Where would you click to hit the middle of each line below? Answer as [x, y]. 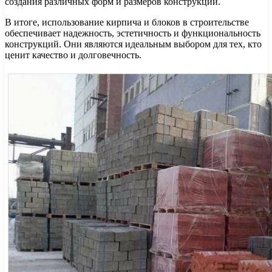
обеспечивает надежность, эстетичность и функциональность [133, 33]
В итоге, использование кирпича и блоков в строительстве [127, 22]
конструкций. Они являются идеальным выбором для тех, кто [133, 44]
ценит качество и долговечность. [73, 55]
